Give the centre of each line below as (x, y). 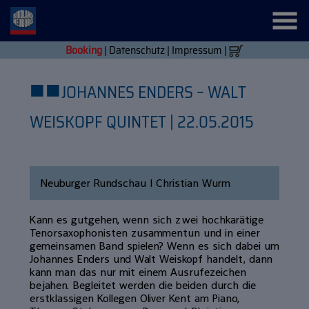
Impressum (197, 50)
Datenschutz (137, 50)
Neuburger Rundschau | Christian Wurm (135, 182)
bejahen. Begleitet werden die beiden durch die (142, 285)
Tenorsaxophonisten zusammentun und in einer (144, 232)
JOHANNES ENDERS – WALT (153, 92)
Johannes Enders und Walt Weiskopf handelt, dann (151, 258)
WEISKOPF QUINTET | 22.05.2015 (141, 122)
